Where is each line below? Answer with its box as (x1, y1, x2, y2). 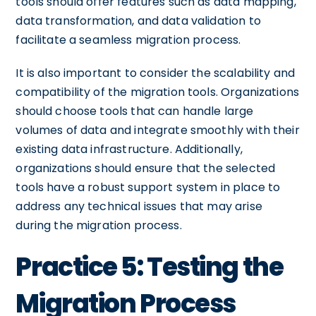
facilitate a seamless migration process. (16, 31, 241, 48)
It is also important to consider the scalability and (16, 64, 296, 81)
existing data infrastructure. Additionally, (16, 140, 243, 157)
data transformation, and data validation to (16, 12, 261, 29)
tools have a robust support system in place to (16, 178, 281, 195)
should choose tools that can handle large (16, 102, 254, 119)
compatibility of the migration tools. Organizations (16, 83, 300, 100)
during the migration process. (16, 217, 182, 233)
